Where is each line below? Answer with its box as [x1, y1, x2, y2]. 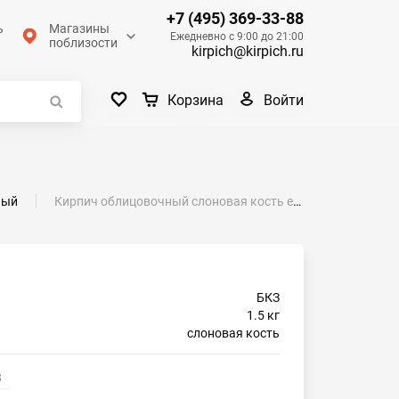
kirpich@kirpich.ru [191, 42, 304, 60]
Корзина [167, 92, 224, 110]
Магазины [49, 21, 110, 36]
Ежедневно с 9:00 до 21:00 [170, 29, 304, 43]
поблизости [49, 36, 118, 50]
